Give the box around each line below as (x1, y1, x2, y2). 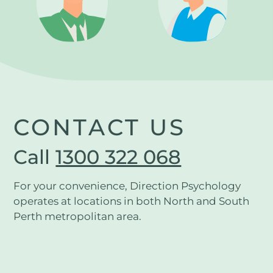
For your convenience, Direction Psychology (13, 179, 241, 192)
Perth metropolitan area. (13, 210, 142, 222)
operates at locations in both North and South (13, 194, 250, 207)
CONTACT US (13, 113, 186, 141)
